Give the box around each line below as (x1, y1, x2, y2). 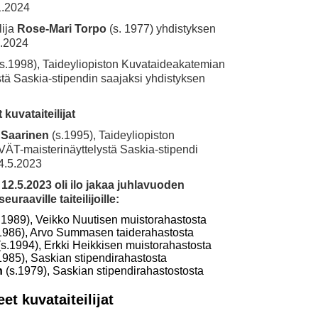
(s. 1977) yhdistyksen (106, 23, 216, 35)
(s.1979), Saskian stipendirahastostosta (6, 265, 204, 277)
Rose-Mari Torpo (17, 23, 106, 35)
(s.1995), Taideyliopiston (49, 129, 175, 141)
